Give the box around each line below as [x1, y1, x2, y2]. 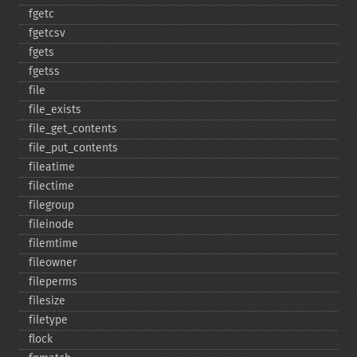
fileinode [29, 218, 74, 231]
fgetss [29, 65, 60, 78]
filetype [29, 313, 68, 327]
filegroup [29, 198, 74, 212]
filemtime [29, 237, 78, 250]
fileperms [29, 275, 77, 288]
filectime [29, 179, 74, 193]
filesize [29, 294, 65, 308]
